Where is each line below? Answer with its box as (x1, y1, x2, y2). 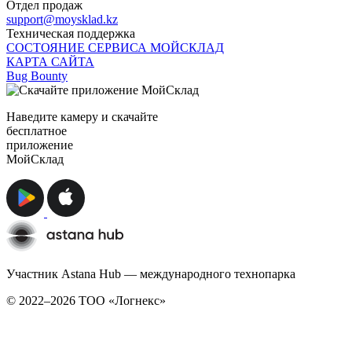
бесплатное (6, 124, 67, 138)
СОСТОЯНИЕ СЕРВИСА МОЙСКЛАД (6, 41, 224, 55)
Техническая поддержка (6, 27, 135, 41)
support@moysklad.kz (6, 13, 118, 27)
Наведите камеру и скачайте (6, 110, 158, 124)
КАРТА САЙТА (6, 55, 94, 69)
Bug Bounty (6, 69, 68, 83)
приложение (6, 138, 73, 152)
